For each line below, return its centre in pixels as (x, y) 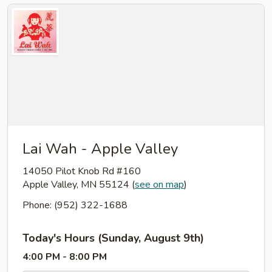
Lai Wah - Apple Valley (100, 149)
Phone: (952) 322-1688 (75, 205)
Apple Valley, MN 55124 (77, 185)
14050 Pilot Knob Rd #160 (82, 171)
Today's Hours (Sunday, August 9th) (113, 238)
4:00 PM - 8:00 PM (65, 257)
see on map (159, 185)
